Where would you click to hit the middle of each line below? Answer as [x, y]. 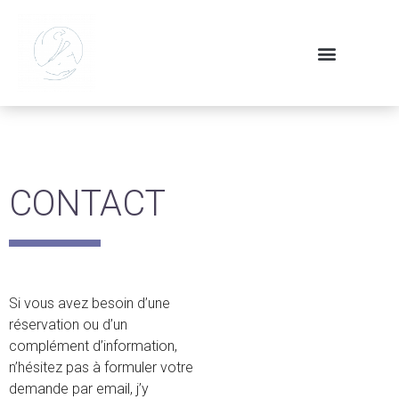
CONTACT [87, 204]
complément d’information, [93, 346]
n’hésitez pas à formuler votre [101, 367]
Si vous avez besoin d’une [90, 303]
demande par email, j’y [79, 389]
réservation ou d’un [68, 325]
